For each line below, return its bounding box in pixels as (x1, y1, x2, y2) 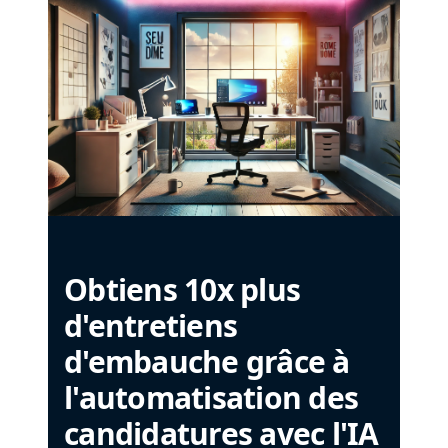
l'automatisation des (64, 377, 358, 418)
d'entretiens (64, 305, 237, 346)
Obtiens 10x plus (64, 269, 300, 310)
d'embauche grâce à (64, 341, 350, 382)
